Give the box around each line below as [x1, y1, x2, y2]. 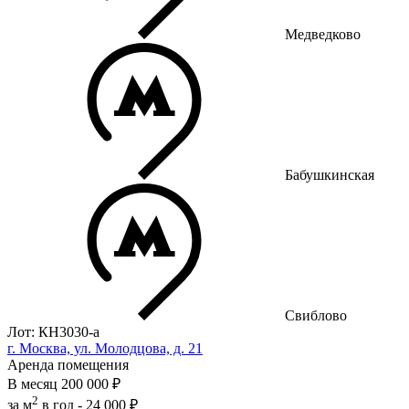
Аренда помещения [7, 356, 129, 372]
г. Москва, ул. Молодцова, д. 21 [7, 340, 203, 356]
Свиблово [285, 307, 347, 323]
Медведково [285, 26, 361, 42]
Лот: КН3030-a [7, 323, 100, 340]
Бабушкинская [285, 166, 374, 183]
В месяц [7, 375, 58, 392]
